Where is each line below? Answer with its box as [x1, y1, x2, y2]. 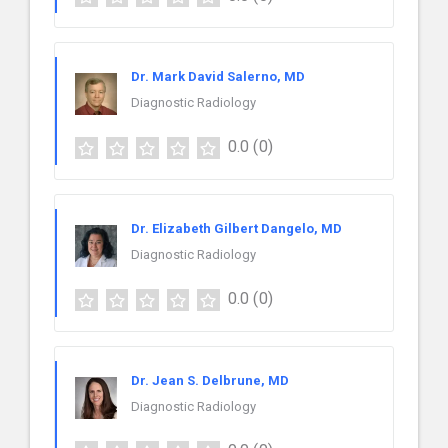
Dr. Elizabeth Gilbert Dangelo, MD [131, 221, 342, 237]
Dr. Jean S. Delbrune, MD [131, 373, 289, 389]
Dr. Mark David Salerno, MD [131, 69, 305, 85]
